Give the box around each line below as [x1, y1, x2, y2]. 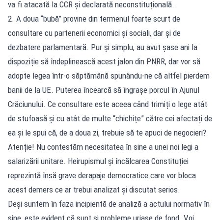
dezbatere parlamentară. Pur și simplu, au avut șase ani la [8, 42, 197, 52]
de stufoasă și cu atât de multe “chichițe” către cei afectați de [8, 113, 212, 123]
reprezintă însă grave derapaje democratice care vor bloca [8, 170, 196, 180]
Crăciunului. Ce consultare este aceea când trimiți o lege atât [8, 99, 207, 109]
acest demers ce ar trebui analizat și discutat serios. [8, 184, 180, 194]
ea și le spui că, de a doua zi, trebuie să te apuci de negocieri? [8, 127, 206, 137]
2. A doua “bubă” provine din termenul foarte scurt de [8, 13, 180, 24]
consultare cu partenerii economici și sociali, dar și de [8, 27, 181, 38]
